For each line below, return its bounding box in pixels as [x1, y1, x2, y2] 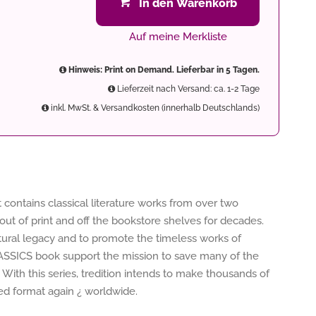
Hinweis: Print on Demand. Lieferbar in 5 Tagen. [66, 65, 260, 75]
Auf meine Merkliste [128, 30, 227, 43]
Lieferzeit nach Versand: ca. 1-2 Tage [115, 84, 260, 94]
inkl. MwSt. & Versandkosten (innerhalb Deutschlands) [49, 103, 260, 113]
